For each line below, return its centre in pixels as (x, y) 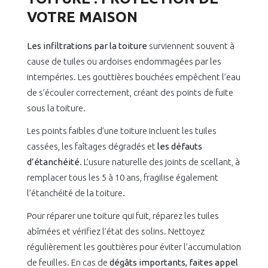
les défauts (180, 147)
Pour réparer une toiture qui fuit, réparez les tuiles (123, 216)
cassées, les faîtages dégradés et (92, 147)
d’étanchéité (53, 162)
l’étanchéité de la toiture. (76, 193)
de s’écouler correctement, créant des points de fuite (130, 93)
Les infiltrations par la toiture (87, 46)
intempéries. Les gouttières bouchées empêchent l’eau (134, 77)
